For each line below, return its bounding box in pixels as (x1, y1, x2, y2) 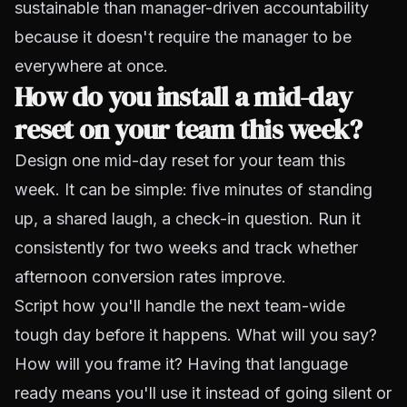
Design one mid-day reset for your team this (15, 151, 345, 170)
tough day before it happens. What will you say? (15, 325, 377, 344)
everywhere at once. (15, 56, 168, 75)
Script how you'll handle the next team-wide (15, 296, 345, 315)
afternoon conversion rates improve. (15, 267, 286, 286)
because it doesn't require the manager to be (15, 27, 352, 46)
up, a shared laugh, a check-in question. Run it (15, 209, 361, 228)
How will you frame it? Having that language (15, 354, 348, 373)
